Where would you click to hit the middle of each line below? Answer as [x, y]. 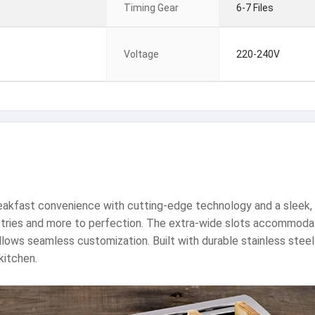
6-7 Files [255, 8]
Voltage [141, 54]
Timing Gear [151, 8]
